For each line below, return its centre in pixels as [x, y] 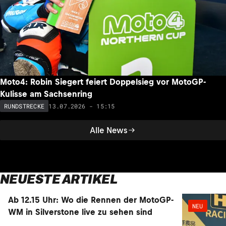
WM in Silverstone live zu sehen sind [80, 212]
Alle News [108, 130]
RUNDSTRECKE [24, 106]
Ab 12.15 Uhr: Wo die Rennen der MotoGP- [91, 200]
